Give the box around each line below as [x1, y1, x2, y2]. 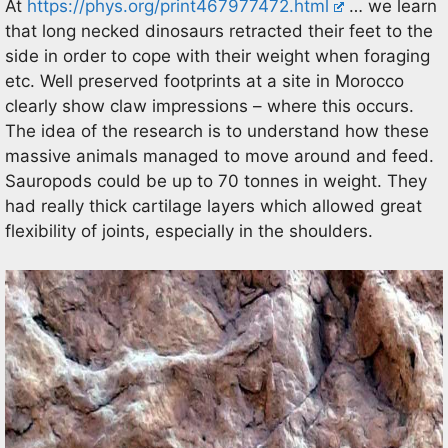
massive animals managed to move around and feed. [5, 146, 434, 166]
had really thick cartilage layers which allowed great [5, 196, 422, 216]
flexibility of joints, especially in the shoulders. [5, 221, 373, 241]
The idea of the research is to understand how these [5, 121, 429, 141]
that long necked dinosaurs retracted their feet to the [5, 21, 433, 41]
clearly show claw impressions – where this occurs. [5, 96, 414, 116]
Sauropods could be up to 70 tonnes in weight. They [5, 171, 427, 191]
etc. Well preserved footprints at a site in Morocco [5, 71, 404, 91]
